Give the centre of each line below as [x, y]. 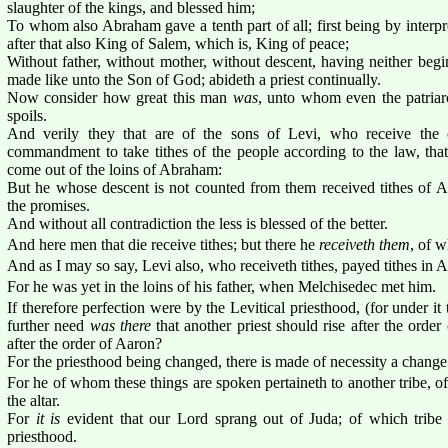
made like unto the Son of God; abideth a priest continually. [194, 79]
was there [120, 325]
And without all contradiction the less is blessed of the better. [197, 223]
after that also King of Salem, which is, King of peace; [178, 43]
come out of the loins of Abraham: [114, 169]
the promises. [48, 205]
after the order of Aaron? [84, 343]
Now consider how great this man [120, 97]
